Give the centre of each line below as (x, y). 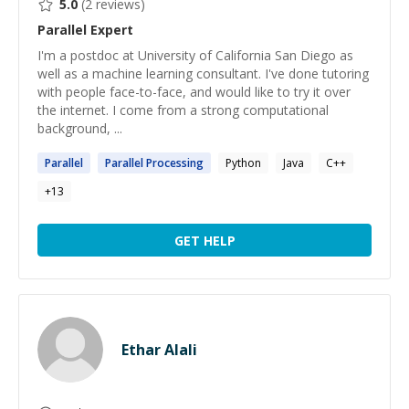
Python (243, 163)
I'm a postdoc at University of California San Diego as (195, 55)
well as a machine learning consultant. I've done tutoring (203, 73)
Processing (173, 163)
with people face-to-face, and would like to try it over (194, 92)
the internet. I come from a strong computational (183, 110)
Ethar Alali (159, 350)
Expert (110, 30)
